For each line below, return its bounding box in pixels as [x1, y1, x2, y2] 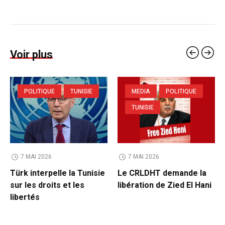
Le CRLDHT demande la [118, 167, 206, 180]
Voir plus [10, 47, 53, 63]
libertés [10, 191, 40, 204]
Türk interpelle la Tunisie [10, 167, 105, 180]
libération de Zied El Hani [118, 179, 211, 192]
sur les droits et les [10, 179, 84, 192]
